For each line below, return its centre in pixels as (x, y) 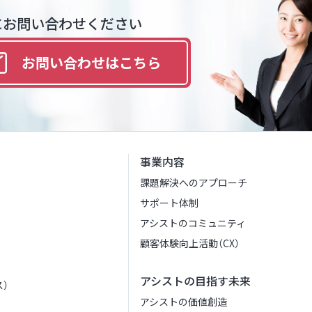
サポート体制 (169, 203)
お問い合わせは (70, 62)
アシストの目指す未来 (195, 281)
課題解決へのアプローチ (194, 182)
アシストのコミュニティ (193, 223)
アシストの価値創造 (184, 302)
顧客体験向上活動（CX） (190, 243)
